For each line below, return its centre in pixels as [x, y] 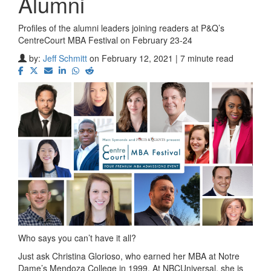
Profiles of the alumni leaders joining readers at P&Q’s [121, 28]
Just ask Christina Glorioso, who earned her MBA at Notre [129, 256]
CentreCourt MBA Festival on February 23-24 [105, 40]
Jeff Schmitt [65, 58]
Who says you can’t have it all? [77, 238]
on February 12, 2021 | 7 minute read [162, 58]
